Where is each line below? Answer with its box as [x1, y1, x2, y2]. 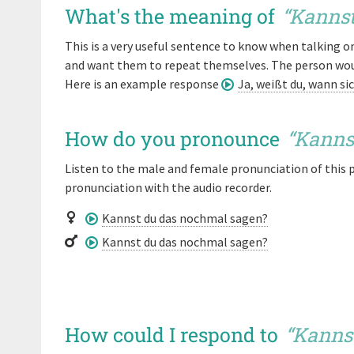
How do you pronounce [65, 126, 284, 152]
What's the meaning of [65, 3, 280, 29]
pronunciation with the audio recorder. [65, 179, 272, 195]
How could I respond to [65, 321, 283, 348]
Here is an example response [65, 76, 221, 92]
